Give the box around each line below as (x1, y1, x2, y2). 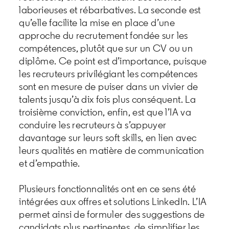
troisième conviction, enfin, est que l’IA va (19, 105, 192, 118)
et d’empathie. (19, 156, 80, 169)
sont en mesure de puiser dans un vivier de (19, 80, 198, 93)
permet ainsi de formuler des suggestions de (19, 208, 205, 220)
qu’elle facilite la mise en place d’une (19, 16, 175, 29)
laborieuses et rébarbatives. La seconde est (19, 3, 201, 16)
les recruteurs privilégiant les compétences (19, 67, 198, 80)
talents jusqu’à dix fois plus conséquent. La (19, 93, 196, 105)
